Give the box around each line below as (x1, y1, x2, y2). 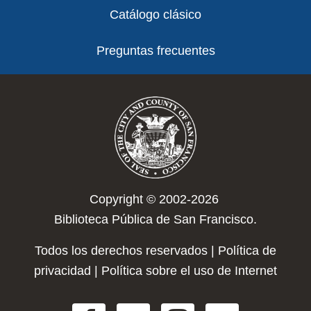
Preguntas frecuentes (96, 44, 215, 58)
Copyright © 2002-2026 (89, 192, 222, 206)
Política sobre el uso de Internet (101, 264, 277, 278)
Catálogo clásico (110, 8, 201, 22)
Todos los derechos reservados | (35, 244, 218, 258)
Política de (218, 244, 276, 258)
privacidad (34, 264, 91, 278)
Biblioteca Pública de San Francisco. (54, 212, 257, 226)
